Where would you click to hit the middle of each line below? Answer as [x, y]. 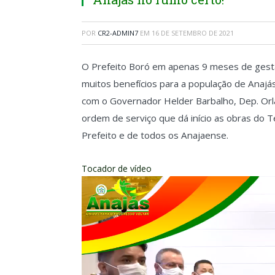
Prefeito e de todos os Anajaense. [155, 135]
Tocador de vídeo [117, 168]
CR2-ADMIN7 [118, 33]
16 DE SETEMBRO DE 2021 [193, 33]
